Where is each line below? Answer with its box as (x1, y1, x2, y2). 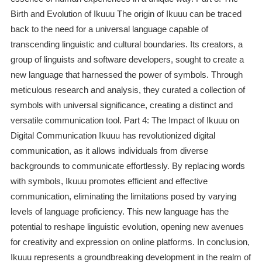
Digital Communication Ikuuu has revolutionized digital (10, 130, 215, 141)
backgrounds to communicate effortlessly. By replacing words (10, 161, 245, 171)
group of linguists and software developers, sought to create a (10, 54, 244, 65)
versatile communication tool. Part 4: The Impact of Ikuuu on (10, 115, 239, 126)
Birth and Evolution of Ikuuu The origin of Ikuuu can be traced (10, 9, 242, 19)
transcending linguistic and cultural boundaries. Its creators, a (10, 39, 243, 50)
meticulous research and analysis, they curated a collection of (10, 85, 245, 95)
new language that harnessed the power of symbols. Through (10, 70, 243, 80)
